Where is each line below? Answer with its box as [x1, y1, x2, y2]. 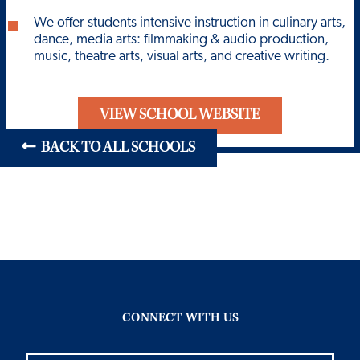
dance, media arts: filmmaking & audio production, [34, 32, 329, 47]
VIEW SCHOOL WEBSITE [100, 108, 260, 124]
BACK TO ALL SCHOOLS [36, 141, 195, 157]
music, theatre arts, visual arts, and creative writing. [34, 49, 330, 63]
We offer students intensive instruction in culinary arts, [34, 15, 346, 30]
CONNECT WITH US [121, 313, 239, 325]
